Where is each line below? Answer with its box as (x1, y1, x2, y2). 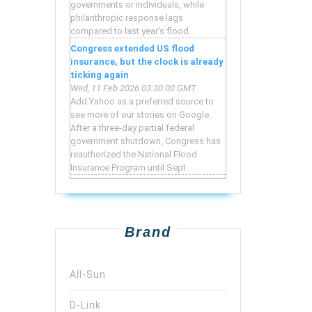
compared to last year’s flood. (70, 26, 191, 37)
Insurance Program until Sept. (70, 162, 188, 173)
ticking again (70, 70, 129, 81)
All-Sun (70, 269, 106, 281)
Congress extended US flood (70, 43, 194, 54)
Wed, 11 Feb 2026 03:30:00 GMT (70, 83, 196, 94)
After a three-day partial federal (70, 123, 194, 134)
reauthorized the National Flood (70, 149, 197, 160)
